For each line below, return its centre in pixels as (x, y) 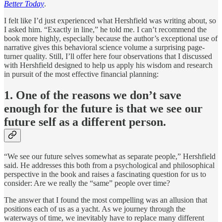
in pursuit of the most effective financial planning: (81, 74)
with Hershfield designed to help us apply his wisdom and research (108, 65)
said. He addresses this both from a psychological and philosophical (109, 165)
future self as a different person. (85, 122)
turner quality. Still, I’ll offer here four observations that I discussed (108, 56)
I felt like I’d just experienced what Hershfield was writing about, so (110, 20)
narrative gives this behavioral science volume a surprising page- (104, 47)
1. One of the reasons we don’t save (93, 95)
